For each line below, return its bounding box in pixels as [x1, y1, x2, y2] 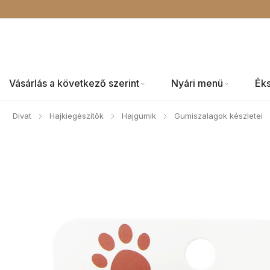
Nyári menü [171, 77, 223, 89]
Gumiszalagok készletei [174, 111, 263, 121]
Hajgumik [122, 111, 156, 121]
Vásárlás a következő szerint [9, 77, 139, 89]
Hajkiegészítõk [49, 111, 104, 121]
